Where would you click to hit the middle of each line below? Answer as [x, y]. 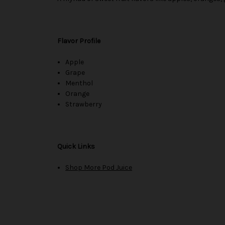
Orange [78, 93]
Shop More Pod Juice [99, 167]
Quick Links [76, 146]
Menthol [79, 83]
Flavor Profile [79, 41]
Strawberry [84, 104]
